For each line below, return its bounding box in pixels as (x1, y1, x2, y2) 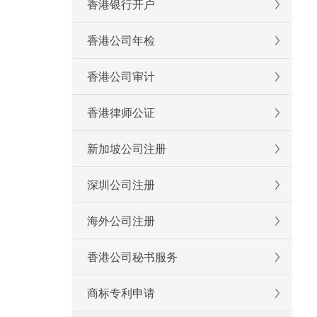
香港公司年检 (87, 35, 155, 47)
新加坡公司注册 (87, 143, 166, 155)
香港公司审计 (87, 71, 155, 83)
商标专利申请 (87, 287, 155, 299)
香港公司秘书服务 (87, 251, 178, 263)
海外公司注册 (87, 215, 155, 227)
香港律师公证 (87, 107, 155, 119)
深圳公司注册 (87, 179, 155, 191)
